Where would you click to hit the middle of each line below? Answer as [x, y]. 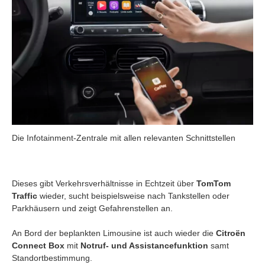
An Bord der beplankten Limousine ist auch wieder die [114, 233]
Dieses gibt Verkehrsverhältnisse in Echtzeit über [104, 183]
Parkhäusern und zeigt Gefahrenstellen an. [92, 208]
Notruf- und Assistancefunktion [144, 245]
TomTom [214, 183]
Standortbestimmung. [52, 258]
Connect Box [38, 245]
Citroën [231, 233]
